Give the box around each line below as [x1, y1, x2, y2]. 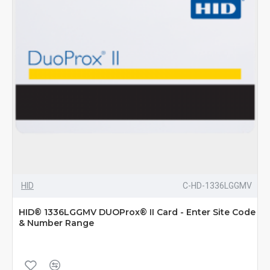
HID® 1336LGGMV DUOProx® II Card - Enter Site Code [19, 206, 256, 218]
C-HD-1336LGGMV [182, 180, 252, 190]
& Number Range [19, 217, 94, 228]
